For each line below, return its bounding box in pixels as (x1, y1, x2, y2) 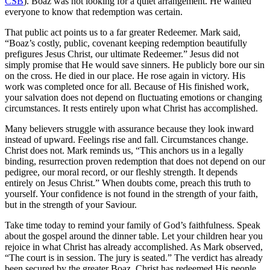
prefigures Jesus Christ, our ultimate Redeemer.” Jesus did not (5, 48, 239, 59)
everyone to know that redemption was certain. (5, 6, 183, 17)
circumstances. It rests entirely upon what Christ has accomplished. (5, 102, 258, 113)
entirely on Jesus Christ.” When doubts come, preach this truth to (5, 177, 251, 188)
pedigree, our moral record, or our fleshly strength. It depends (5, 166, 237, 177)
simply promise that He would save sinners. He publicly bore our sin (5, 59, 265, 70)
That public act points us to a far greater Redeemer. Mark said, (5, 27, 240, 37)
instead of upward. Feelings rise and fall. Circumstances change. (5, 134, 248, 145)
